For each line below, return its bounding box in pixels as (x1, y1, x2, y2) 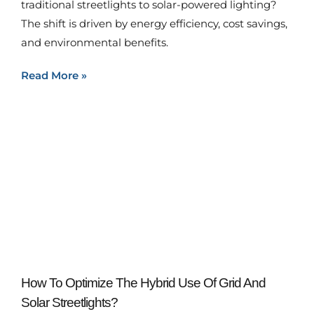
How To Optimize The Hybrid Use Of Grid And (21, 275, 266, 290)
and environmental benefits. (21, 36, 168, 49)
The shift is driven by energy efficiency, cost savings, (21, 17, 287, 30)
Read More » (21, 69, 87, 82)
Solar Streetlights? (21, 295, 118, 310)
